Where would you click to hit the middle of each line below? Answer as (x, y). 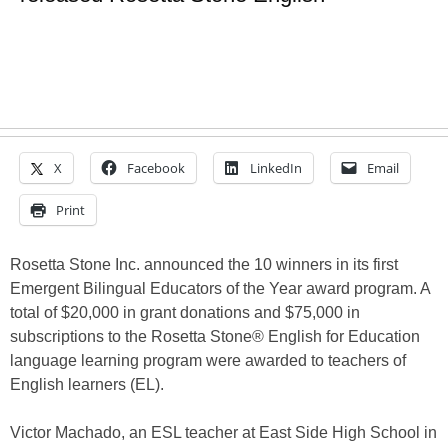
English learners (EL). (87, 385)
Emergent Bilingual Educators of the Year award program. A (220, 289)
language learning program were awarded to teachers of (208, 361)
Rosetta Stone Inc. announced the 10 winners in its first (204, 265)
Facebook (156, 168)
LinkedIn (276, 168)
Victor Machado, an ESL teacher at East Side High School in (223, 433)
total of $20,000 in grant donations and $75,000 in (185, 313)
